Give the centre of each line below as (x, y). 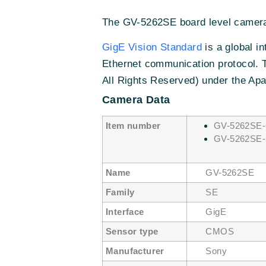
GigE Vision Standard (152, 47)
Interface (125, 212)
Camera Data (136, 100)
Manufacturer (135, 251)
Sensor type (132, 231)
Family (120, 192)
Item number (133, 126)
